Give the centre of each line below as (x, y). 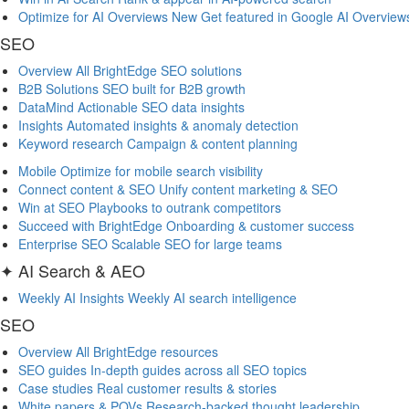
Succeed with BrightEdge (90, 225)
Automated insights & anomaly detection (183, 125)
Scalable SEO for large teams (197, 244)
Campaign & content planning (212, 143)
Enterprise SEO (63, 244)
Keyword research (71, 143)
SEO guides (52, 370)
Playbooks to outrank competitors (185, 207)
